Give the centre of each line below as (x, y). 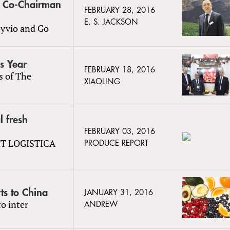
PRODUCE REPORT (116, 143)
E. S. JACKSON (111, 22)
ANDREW (101, 204)
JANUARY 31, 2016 (119, 193)
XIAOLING (102, 82)
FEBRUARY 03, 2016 (120, 131)
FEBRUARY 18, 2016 (120, 70)
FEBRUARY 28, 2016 (120, 10)
